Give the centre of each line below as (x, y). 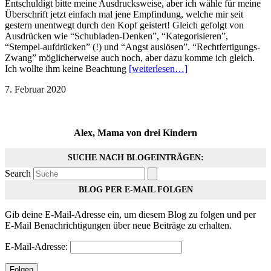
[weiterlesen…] (158, 68)
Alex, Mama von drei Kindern (135, 132)
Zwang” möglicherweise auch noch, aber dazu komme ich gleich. (130, 57)
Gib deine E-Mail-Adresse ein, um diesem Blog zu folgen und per (130, 214)
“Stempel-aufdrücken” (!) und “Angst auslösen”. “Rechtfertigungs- (132, 47)
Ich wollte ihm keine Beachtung (67, 68)
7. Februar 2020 (35, 89)
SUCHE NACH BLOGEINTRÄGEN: (135, 157)
